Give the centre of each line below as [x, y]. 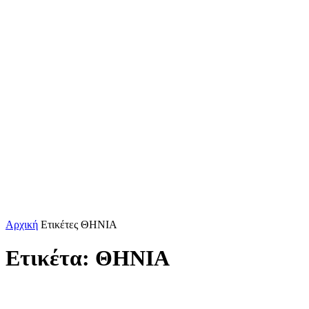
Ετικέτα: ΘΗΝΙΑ [88, 258]
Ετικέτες [59, 225]
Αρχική [22, 225]
